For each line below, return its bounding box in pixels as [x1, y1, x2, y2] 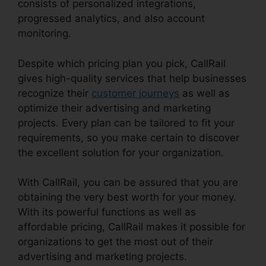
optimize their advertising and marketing [18, 102, 211, 114]
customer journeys [91, 87, 179, 99]
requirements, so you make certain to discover [18, 131, 239, 144]
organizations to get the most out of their [18, 236, 213, 248]
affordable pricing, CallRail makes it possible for [18, 221, 245, 233]
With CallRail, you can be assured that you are [18, 176, 238, 189]
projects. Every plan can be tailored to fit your [18, 116, 235, 129]
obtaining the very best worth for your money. [18, 191, 236, 204]
